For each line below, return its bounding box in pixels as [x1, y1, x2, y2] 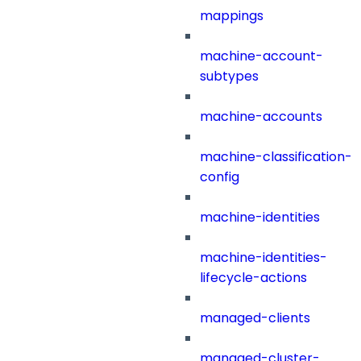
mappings [200, 6, 263, 26]
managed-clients [200, 309, 310, 328]
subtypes [200, 67, 259, 86]
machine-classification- [200, 147, 352, 167]
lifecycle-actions [200, 268, 307, 288]
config [200, 168, 239, 187]
